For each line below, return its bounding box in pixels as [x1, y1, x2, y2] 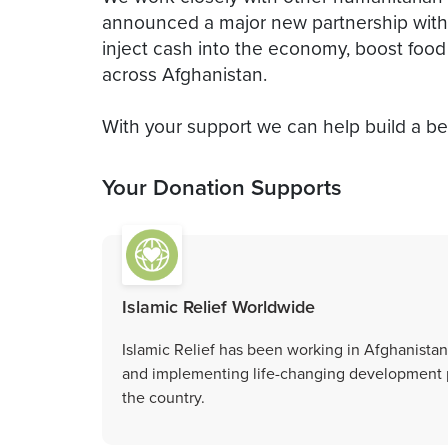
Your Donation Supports [102, 170, 342, 203]
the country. [122, 385, 205, 408]
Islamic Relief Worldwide [122, 293, 315, 319]
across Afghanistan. [102, 59, 267, 87]
